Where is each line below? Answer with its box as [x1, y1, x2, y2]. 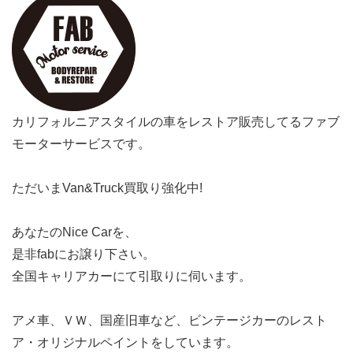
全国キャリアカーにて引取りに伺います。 [12, 269, 251, 283]
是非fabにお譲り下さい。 [12, 247, 155, 261]
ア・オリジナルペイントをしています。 [12, 335, 239, 349]
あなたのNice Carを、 [12, 225, 137, 239]
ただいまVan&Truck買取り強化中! [12, 180, 203, 195]
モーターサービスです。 [12, 136, 150, 150]
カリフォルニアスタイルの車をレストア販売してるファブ [12, 114, 340, 128]
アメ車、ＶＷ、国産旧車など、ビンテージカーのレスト [12, 313, 327, 327]
